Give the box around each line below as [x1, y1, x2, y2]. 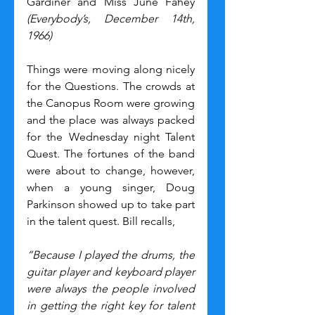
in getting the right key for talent [27, 298, 195, 312]
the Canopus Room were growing [27, 96, 195, 110]
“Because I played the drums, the [27, 247, 195, 262]
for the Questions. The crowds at [27, 79, 195, 93]
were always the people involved [27, 281, 195, 295]
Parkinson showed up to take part [27, 197, 195, 211]
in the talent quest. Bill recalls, [27, 214, 175, 228]
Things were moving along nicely [27, 62, 195, 76]
